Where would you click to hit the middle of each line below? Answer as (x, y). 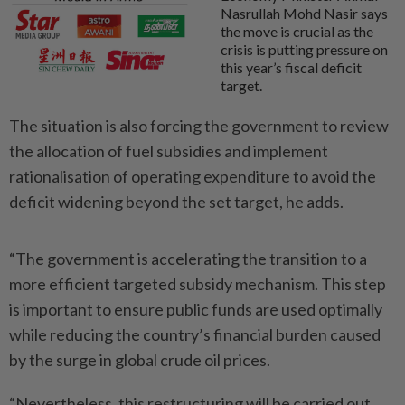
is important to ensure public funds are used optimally (196, 309)
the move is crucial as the (297, 31)
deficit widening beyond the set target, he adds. (176, 202)
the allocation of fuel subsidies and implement (169, 151)
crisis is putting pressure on (304, 49)
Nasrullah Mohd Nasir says (304, 13)
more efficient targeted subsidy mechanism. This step (198, 284)
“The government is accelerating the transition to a (188, 259)
